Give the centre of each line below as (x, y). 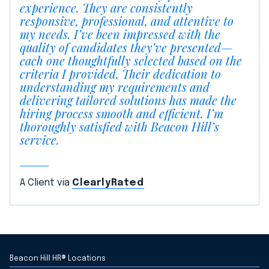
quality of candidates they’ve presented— (126, 47)
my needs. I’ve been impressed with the (120, 34)
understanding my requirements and (115, 87)
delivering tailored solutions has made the (128, 100)
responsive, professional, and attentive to (127, 21)
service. (40, 140)
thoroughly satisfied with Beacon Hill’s (119, 127)
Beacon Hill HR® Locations (58, 259)
